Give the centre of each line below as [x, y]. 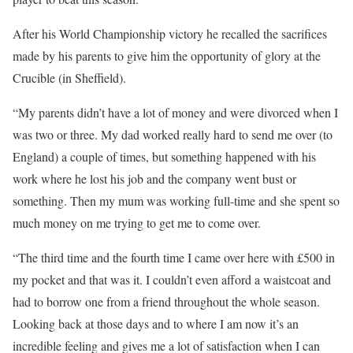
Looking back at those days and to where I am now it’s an [156, 324]
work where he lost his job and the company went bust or [154, 179]
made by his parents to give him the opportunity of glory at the [167, 56]
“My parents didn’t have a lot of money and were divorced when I [175, 113]
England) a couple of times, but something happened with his [164, 157]
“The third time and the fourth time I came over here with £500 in [174, 258]
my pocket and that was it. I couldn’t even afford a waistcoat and [172, 280]
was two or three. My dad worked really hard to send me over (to [173, 135]
